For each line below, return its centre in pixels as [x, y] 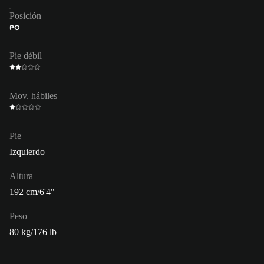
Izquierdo [27, 151]
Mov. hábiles [33, 95]
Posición [25, 15]
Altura [21, 176]
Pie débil [26, 55]
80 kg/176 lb [33, 232]
